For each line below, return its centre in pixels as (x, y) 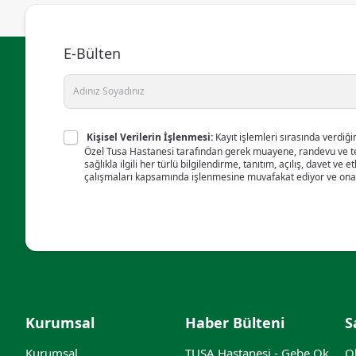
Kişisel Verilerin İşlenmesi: (151, 137)
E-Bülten (92, 53)
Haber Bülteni (235, 322)
